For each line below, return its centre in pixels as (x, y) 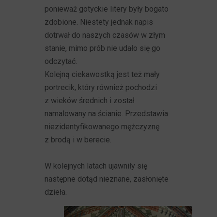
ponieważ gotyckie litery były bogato (107, 9)
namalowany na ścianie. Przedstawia (107, 114)
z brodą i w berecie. (78, 140)
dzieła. (56, 192)
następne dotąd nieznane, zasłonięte (107, 179)
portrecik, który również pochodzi (101, 87)
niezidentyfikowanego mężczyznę (102, 127)
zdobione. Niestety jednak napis (99, 22)
